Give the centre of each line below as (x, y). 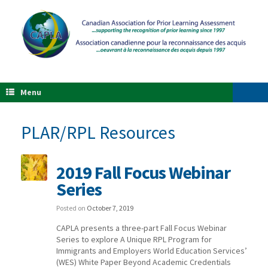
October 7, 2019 (110, 208)
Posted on (71, 208)
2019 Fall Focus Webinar (143, 172)
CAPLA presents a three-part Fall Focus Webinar (141, 228)
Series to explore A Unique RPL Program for (134, 239)
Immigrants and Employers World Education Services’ (151, 250)
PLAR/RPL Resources (98, 132)
